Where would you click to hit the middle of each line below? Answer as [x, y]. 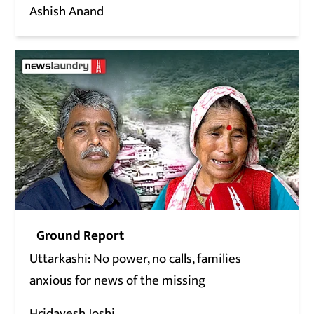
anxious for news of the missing [118, 281]
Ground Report [81, 236]
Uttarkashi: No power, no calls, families [136, 259]
